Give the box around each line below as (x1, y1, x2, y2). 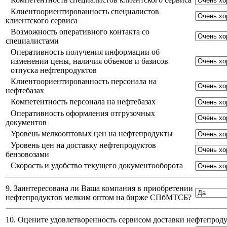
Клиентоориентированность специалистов (11, 7, 159, 16)
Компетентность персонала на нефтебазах (11, 97, 156, 106)
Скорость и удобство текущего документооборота (11, 161, 183, 170)
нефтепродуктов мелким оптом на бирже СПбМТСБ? (6, 193, 192, 202)
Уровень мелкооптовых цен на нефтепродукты (11, 129, 173, 138)
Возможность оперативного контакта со (11, 27, 149, 36)
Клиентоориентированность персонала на (11, 77, 157, 86)
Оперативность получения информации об (11, 48, 160, 57)
